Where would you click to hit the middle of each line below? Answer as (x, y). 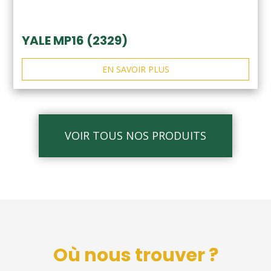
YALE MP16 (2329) (75, 41)
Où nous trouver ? (135, 256)
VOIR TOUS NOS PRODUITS (135, 136)
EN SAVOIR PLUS (135, 70)
